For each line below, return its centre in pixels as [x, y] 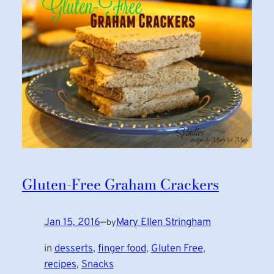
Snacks [97, 265]
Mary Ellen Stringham [163, 223]
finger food [122, 249]
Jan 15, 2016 [72, 223]
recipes [60, 265]
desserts [73, 249]
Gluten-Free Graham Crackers [120, 185]
